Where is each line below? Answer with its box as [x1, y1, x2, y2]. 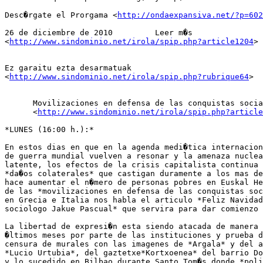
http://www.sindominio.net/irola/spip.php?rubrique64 [9, 72, 249, 82]
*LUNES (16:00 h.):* [5, 125, 94, 134]
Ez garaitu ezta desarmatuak [5, 63, 131, 73]
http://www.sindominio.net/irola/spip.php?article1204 [9, 37, 254, 46]
